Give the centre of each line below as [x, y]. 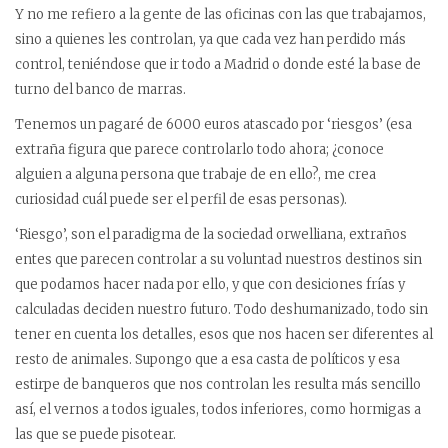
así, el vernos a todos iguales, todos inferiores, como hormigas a [218, 409]
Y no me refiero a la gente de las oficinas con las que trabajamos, [220, 14]
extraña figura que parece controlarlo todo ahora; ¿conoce [199, 149]
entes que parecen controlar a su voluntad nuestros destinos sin [218, 259]
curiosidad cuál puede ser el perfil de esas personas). [181, 199]
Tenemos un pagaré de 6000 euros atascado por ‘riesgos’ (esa [213, 124]
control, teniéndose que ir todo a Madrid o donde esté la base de [218, 64]
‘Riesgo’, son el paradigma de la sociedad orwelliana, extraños [211, 234]
